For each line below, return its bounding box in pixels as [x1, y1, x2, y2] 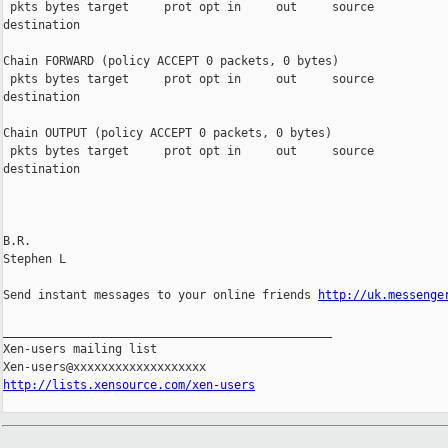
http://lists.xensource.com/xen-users [3, 378, 255, 393]
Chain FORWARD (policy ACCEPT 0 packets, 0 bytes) [3, 54, 339, 69]
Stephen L [3, 252, 66, 267]
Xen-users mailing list [3, 342, 157, 357]
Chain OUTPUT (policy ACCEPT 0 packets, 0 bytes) [3, 126, 332, 141]
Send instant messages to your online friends [3, 288, 318, 303]
